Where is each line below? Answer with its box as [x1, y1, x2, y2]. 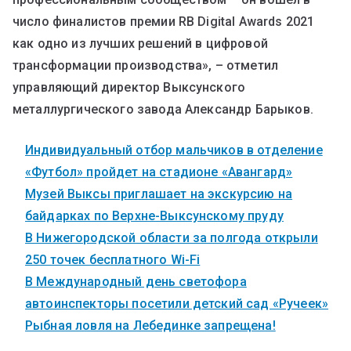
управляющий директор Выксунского [13, 79, 246, 95]
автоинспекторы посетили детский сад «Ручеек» [25, 295, 329, 311]
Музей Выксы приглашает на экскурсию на [25, 186, 293, 201]
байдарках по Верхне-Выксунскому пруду [25, 208, 284, 223]
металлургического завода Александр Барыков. [13, 101, 313, 117]
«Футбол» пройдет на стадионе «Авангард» [25, 164, 293, 179]
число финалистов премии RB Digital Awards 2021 [13, 13, 315, 29]
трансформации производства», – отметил [13, 57, 279, 73]
